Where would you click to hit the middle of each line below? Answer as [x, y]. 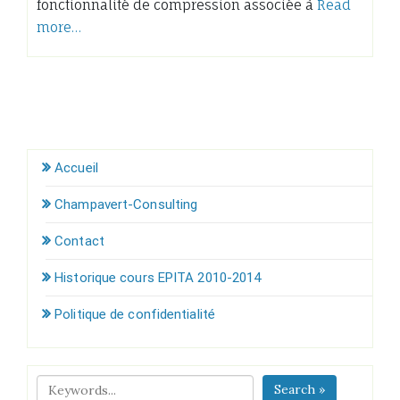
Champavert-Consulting [126, 204]
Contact [79, 241]
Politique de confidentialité [135, 314]
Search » [300, 389]
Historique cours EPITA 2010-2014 [158, 277]
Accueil [76, 167]
